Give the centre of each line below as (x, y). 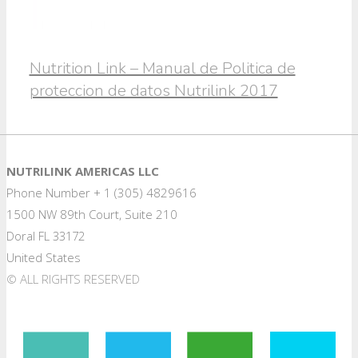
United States (44, 257)
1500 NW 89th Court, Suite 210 (92, 214)
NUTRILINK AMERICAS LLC (83, 171)
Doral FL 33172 (46, 235)
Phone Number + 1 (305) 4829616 (101, 192)
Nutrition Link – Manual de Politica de (162, 69)
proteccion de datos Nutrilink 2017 (153, 91)
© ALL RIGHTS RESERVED (73, 278)
